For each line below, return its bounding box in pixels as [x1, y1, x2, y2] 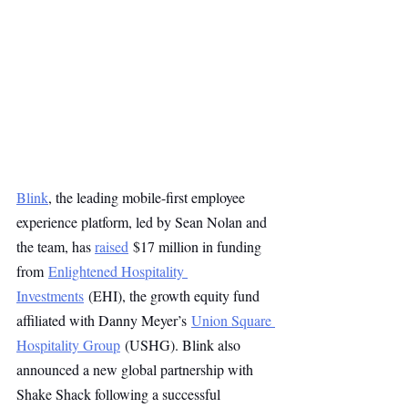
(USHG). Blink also [120, 335, 244, 354]
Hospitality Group [16, 335, 120, 354]
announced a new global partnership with [16, 360, 257, 379]
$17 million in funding [128, 237, 265, 256]
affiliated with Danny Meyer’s [16, 311, 191, 330]
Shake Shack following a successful [16, 384, 224, 403]
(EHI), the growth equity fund [84, 286, 263, 305]
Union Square [191, 311, 275, 330]
